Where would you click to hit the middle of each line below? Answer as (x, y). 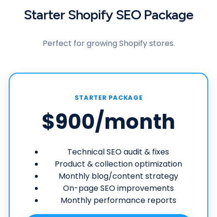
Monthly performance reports (118, 200)
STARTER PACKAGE (108, 97)
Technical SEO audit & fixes (118, 152)
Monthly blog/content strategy (118, 176)
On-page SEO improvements (118, 188)
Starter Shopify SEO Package (108, 14)
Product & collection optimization (118, 164)
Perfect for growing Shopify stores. (108, 43)
